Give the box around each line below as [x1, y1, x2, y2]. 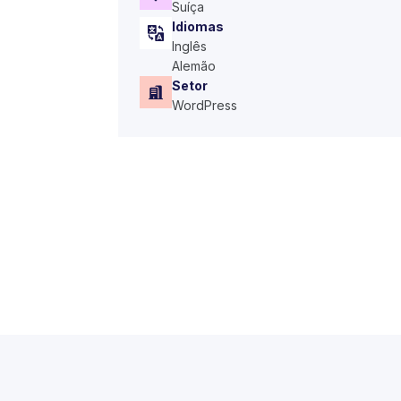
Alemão [172, 58, 216, 73]
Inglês [172, 38, 207, 54]
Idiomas [172, 19, 224, 34]
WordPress [172, 98, 237, 113]
